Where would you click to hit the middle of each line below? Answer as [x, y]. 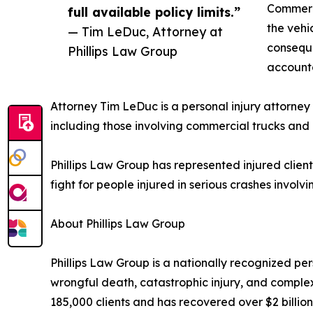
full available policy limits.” [154, 12]
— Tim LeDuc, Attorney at [145, 31]
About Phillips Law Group [118, 223]
